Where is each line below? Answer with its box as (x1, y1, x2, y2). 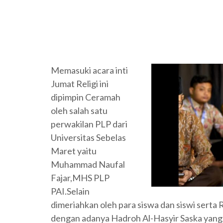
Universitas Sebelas (51, 132, 126, 143)
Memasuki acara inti (51, 65, 128, 76)
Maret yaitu (51, 145, 97, 156)
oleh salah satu (51, 105, 108, 116)
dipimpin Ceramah (51, 92, 120, 103)
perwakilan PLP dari (51, 118, 127, 129)
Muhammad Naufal (51, 159, 125, 170)
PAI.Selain (51, 186, 90, 197)
